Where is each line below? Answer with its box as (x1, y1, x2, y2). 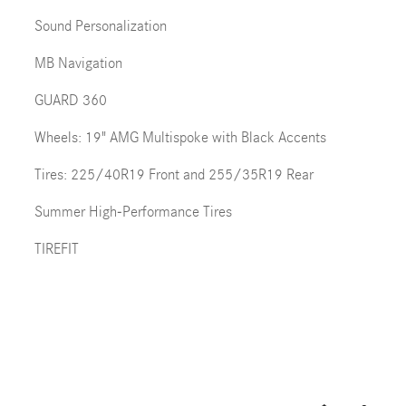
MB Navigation (34, 54, 122, 72)
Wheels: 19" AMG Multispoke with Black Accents (34, 129, 326, 146)
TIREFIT (34, 240, 79, 257)
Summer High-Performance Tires (34, 203, 232, 220)
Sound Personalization (34, 17, 167, 34)
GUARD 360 (34, 92, 107, 109)
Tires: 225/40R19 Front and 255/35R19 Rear (34, 166, 314, 183)
